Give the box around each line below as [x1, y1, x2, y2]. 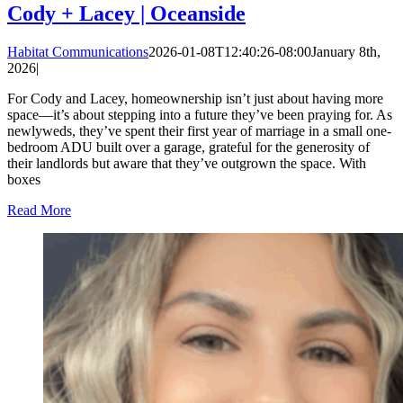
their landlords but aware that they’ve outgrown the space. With [7, 156, 366, 172]
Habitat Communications [7, 44, 148, 60]
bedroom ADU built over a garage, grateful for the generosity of [7, 139, 370, 156]
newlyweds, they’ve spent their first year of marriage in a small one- [7, 123, 391, 139]
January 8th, [311, 44, 381, 60]
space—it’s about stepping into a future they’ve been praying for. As [7, 107, 392, 123]
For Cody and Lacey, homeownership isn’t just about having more [7, 91, 383, 107]
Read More [7, 202, 71, 219]
